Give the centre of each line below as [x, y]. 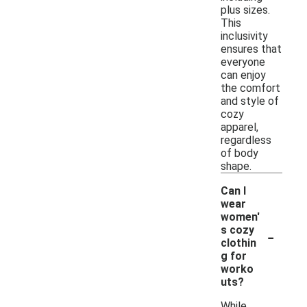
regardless [246, 140]
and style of [250, 101]
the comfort [250, 88]
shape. [236, 166]
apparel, [240, 127]
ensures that [251, 49]
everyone [243, 62]
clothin [238, 243]
